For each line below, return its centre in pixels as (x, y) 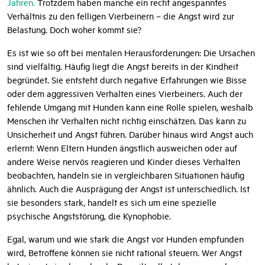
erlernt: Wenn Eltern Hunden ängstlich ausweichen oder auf (122, 148)
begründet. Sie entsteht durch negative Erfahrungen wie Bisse (127, 80)
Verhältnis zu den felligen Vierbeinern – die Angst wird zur (121, 16)
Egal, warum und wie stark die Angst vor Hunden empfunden (125, 239)
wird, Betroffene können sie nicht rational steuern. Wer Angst (125, 253)
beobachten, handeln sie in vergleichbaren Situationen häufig (126, 175)
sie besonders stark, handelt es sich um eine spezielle (112, 202)
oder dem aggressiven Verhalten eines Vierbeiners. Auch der (125, 93)
